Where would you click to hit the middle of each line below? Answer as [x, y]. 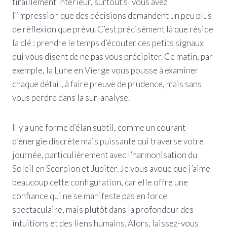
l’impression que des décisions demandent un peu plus [112, 15]
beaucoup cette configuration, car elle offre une [100, 182]
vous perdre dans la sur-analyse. [71, 97]
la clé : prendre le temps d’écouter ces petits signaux [108, 43]
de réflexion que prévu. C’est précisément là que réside [113, 29]
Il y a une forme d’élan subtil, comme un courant [99, 127]
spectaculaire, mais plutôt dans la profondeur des [103, 209]
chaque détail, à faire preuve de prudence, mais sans [107, 84]
